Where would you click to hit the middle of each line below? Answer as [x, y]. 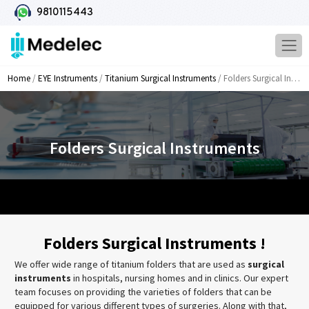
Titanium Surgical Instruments [160, 79]
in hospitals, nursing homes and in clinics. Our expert [180, 278]
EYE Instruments [67, 79]
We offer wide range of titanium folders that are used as [131, 265]
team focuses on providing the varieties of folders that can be [143, 292]
